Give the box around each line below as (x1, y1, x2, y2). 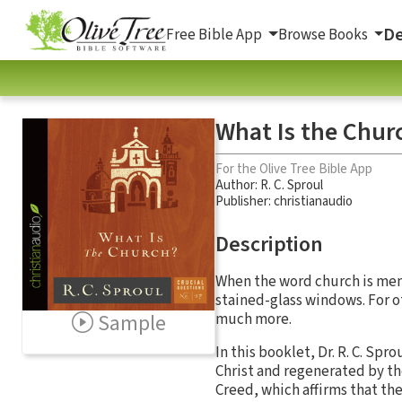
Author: (215, 175, 260, 195)
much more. (215, 308, 292, 330)
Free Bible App (166, 23, 265, 46)
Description (215, 228, 323, 260)
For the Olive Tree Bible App (215, 159, 372, 179)
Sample (97, 307, 166, 339)
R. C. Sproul (260, 175, 323, 195)
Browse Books (277, 23, 371, 46)
